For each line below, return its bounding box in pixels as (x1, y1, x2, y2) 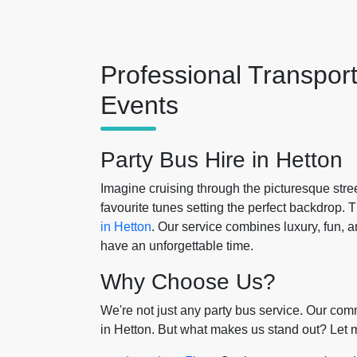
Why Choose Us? (100, 269, 276, 294)
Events (100, 91, 178, 120)
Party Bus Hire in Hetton (100, 147, 343, 172)
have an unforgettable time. (100, 239, 253, 253)
